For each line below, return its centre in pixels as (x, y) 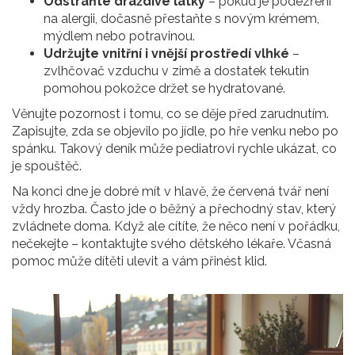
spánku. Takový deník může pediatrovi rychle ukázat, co (174, 149)
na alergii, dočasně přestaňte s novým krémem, (181, 19)
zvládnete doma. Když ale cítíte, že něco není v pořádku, (176, 227)
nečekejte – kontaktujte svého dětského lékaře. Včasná (172, 244)
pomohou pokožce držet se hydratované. (164, 89)
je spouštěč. (47, 166)
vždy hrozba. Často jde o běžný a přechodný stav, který (174, 209)
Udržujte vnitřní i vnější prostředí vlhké (166, 54)
